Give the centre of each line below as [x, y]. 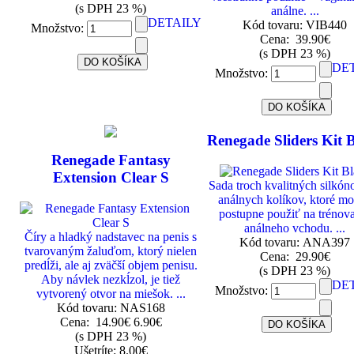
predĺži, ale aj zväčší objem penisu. [111, 265]
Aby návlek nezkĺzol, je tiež [111, 280]
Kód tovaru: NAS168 [111, 308]
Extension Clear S [111, 178]
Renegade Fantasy [111, 160]
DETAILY [175, 23]
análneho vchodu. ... [295, 228]
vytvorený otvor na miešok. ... [111, 294]
